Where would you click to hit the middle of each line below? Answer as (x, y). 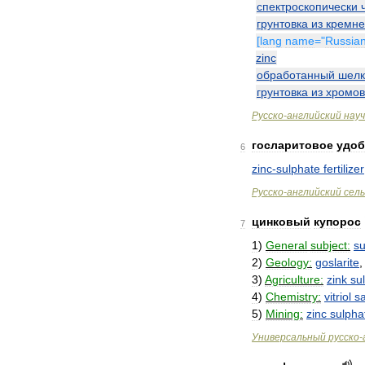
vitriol (338, 297)
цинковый (281, 222)
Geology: (289, 262)
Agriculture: (294, 279)
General (286, 245)
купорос (337, 222)
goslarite (337, 262)
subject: (330, 245)
